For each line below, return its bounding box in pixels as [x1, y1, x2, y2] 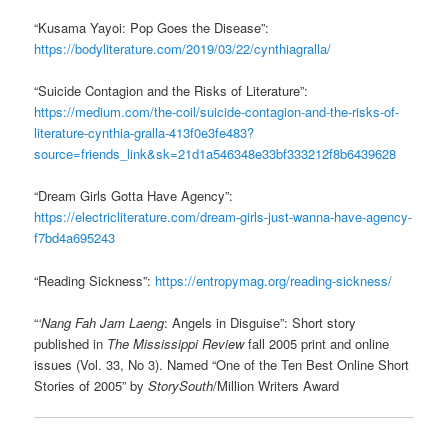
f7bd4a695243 [34, 228, 116, 248]
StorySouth [148, 375, 214, 395]
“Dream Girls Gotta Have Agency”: [34, 186, 234, 206]
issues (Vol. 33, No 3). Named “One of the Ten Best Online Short [34, 354, 410, 374]
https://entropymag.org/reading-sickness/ [155, 270, 393, 290]
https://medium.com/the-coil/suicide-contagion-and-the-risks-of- [34, 102, 400, 122]
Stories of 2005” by [34, 375, 149, 395]
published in [34, 333, 108, 353]
